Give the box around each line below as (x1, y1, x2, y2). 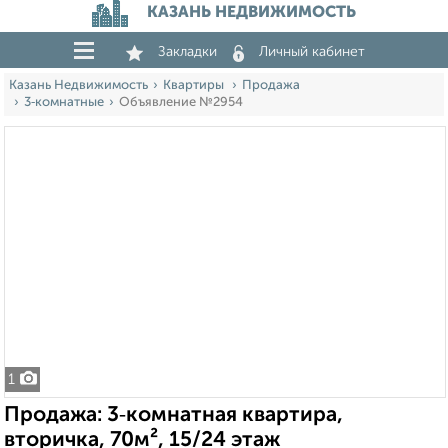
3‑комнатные (24, 96, 104, 109)
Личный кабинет (259, 45, 365, 59)
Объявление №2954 (119, 96, 243, 109)
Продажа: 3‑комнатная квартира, (4, 405, 343, 426)
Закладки (158, 45, 217, 59)
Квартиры (163, 79, 227, 92)
